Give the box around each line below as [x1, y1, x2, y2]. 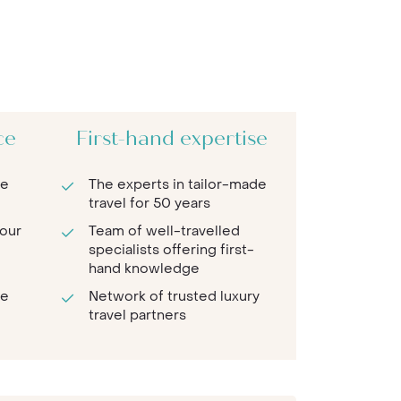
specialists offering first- [88, 241, 254, 260]
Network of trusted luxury [88, 287, 260, 306]
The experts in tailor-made [88, 175, 267, 194]
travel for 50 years [88, 194, 210, 213]
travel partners [88, 306, 186, 325]
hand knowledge [88, 260, 200, 278]
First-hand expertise [76, 130, 269, 150]
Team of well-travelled [88, 222, 240, 241]
